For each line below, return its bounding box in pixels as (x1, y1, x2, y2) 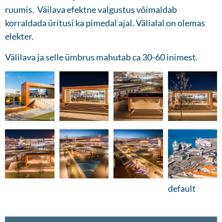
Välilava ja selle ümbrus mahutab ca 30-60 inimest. (5, 52, 198, 63)
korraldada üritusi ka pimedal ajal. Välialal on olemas (5, 17, 205, 29)
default (167, 183, 196, 194)
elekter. (5, 31, 34, 42)
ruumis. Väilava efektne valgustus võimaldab (5, 4, 177, 15)
